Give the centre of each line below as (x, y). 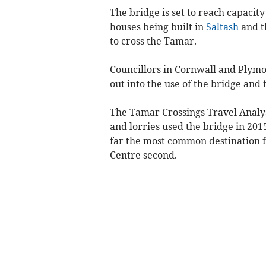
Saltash (222, 27)
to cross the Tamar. (153, 41)
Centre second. (143, 155)
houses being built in (158, 27)
